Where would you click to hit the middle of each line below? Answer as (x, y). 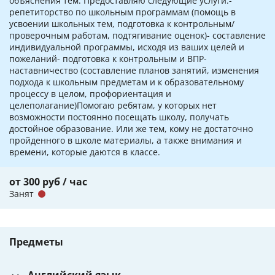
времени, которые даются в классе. (85, 152)
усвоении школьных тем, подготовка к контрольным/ (122, 24)
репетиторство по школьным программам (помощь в (122, 12)
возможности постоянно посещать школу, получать (119, 117)
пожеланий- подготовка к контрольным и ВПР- (108, 59)
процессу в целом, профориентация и (90, 94)
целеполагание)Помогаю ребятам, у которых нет (113, 106)
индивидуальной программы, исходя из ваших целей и (127, 47)
